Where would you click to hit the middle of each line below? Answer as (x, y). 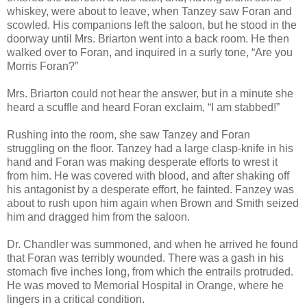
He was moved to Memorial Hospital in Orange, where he (145, 285)
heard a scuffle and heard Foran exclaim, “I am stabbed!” (143, 107)
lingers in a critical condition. (76, 299)
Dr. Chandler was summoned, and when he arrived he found (152, 244)
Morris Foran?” (42, 66)
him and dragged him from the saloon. (98, 217)
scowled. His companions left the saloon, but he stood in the (152, 25)
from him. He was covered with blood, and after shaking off (148, 175)
